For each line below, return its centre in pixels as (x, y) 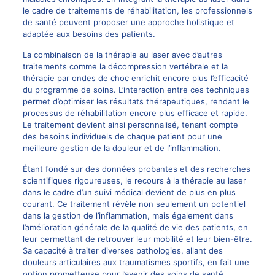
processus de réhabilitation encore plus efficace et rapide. (135, 113)
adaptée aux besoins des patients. (89, 34)
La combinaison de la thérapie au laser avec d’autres (122, 55)
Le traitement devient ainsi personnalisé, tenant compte (130, 125)
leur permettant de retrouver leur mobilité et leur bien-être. (137, 239)
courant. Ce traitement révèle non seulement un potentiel (134, 204)
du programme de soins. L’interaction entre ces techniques (136, 90)
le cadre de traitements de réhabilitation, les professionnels (137, 11)
